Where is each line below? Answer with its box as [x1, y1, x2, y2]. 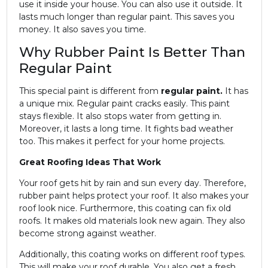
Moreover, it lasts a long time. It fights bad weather [19, 123, 233, 135]
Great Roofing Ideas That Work [19, 157, 161, 168]
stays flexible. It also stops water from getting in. [19, 111, 221, 122]
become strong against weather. [19, 228, 156, 239]
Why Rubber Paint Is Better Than [19, 44, 245, 61]
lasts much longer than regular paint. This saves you [19, 11, 234, 23]
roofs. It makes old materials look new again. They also [19, 215, 245, 227]
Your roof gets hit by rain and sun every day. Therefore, [19, 178, 246, 189]
